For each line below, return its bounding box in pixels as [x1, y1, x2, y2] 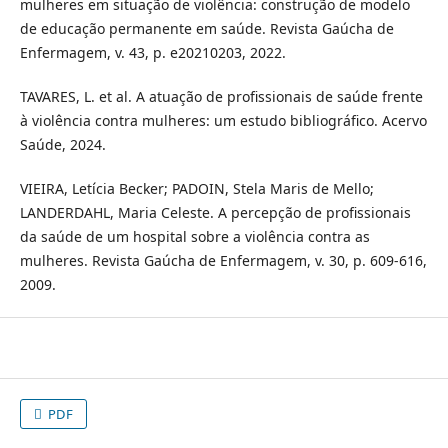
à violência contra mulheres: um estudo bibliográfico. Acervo [19, 111, 427, 131]
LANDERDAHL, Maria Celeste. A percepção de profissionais [19, 203, 411, 223]
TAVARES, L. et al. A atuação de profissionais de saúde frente [19, 87, 423, 107]
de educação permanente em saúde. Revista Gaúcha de [19, 19, 394, 39]
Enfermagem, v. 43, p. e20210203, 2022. [19, 43, 286, 63]
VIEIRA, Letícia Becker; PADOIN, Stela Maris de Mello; [19, 179, 374, 199]
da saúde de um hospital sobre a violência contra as [19, 227, 370, 247]
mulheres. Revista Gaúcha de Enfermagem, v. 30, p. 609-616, [19, 251, 427, 271]
